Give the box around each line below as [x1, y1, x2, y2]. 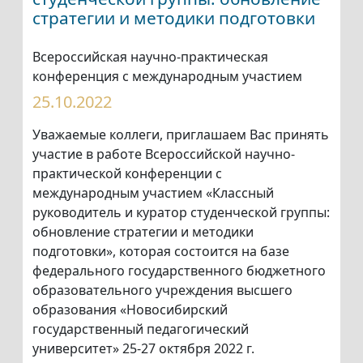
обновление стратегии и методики [32, 223, 254, 241]
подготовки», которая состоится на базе [32, 242, 289, 261]
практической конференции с [32, 164, 222, 183]
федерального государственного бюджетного [32, 262, 326, 280]
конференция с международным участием [32, 67, 302, 86]
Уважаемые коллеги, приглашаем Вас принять [32, 126, 329, 144]
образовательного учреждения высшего [32, 281, 293, 300]
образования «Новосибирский [32, 301, 228, 319]
